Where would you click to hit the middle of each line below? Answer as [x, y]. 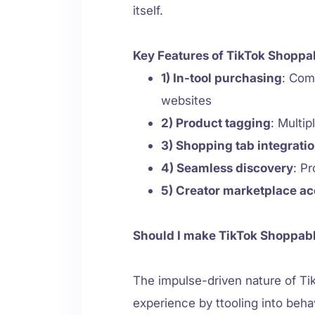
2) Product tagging [216, 123]
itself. [148, 11]
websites [186, 101]
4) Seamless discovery [227, 168]
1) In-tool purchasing [221, 78]
